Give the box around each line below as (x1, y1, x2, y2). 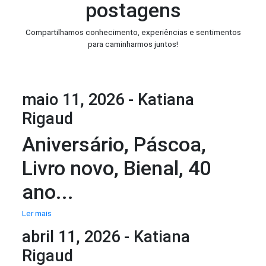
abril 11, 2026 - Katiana (22, 227, 191, 247)
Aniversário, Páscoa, (22, 132, 207, 156)
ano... (22, 179, 74, 204)
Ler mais (22, 208, 52, 218)
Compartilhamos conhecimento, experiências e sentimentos (25, 27, 241, 37)
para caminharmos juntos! (88, 39, 178, 49)
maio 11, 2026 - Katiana (22, 90, 195, 109)
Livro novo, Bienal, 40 (22, 156, 211, 180)
